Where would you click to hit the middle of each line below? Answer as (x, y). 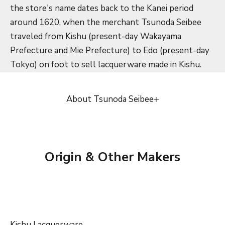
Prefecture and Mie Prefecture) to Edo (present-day (110, 50)
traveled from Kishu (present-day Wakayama (96, 36)
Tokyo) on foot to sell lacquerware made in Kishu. (107, 64)
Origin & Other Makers (113, 157)
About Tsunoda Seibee (110, 99)
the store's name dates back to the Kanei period (102, 8)
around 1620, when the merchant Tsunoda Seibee (106, 22)
